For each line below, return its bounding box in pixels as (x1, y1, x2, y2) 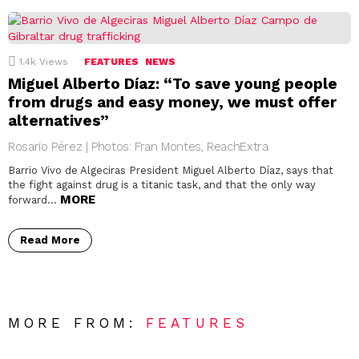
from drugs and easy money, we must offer (8, 93, 337, 112)
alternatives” (8, 111, 109, 131)
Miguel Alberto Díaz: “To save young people (8, 75, 337, 94)
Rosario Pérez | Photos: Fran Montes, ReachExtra (8, 139, 268, 155)
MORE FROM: (8, 315, 147, 332)
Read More (20, 234, 80, 247)
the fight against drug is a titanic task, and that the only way (8, 179, 316, 192)
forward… (8, 194, 60, 207)
